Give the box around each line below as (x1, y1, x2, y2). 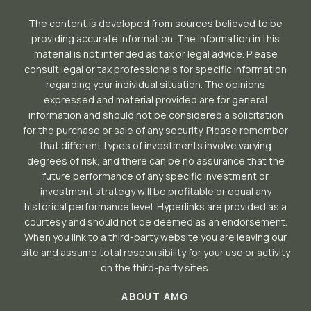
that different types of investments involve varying (40, 139, 271, 152)
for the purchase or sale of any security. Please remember (23, 124, 288, 137)
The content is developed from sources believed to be (28, 17, 283, 30)
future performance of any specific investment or (42, 169, 269, 183)
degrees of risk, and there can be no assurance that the (26, 154, 285, 167)
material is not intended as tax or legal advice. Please (33, 47, 278, 60)
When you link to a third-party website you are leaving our (24, 230, 287, 244)
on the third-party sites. (101, 261, 210, 274)
